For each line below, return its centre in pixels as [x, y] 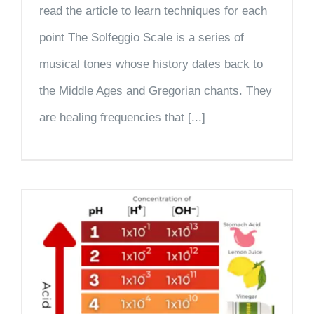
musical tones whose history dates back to [151, 64]
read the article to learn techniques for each [153, 11]
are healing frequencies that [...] [122, 117]
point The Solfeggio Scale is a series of [142, 37]
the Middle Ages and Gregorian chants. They [156, 90]
